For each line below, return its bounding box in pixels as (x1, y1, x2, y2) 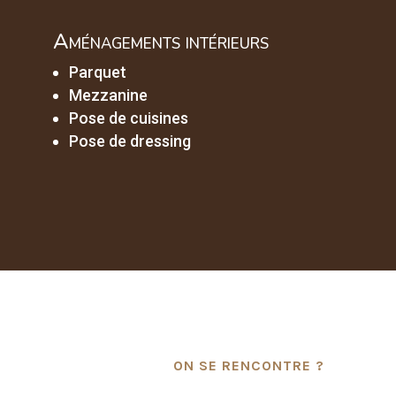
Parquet (68, 63, 126, 82)
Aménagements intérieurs (52, 27, 269, 57)
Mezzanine (68, 86, 148, 105)
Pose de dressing (68, 132, 191, 151)
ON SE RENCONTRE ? (173, 357, 325, 375)
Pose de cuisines (68, 109, 188, 128)
